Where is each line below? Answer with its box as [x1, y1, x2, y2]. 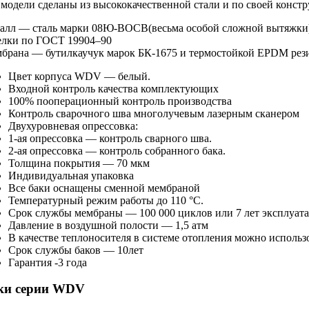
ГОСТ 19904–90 [36, 34, 112, 46]
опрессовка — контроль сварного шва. [27, 132, 212, 144]
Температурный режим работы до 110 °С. [8, 194, 203, 206]
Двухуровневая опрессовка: [8, 119, 138, 132]
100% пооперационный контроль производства [8, 94, 232, 107]
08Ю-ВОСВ [92, 21, 148, 34]
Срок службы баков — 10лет [8, 243, 143, 256]
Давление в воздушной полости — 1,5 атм [8, 219, 208, 231]
